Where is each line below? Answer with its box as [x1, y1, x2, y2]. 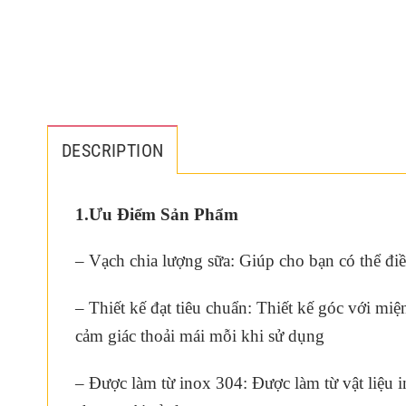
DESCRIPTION [62, 139, 164, 161]
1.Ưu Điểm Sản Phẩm [75, 204, 238, 224]
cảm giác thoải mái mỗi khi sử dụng [75, 326, 324, 346]
